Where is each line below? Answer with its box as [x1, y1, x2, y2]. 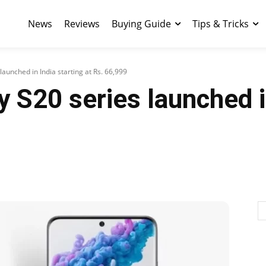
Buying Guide [112, 17, 171, 30]
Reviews [64, 17, 100, 30]
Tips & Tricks [192, 17, 249, 30]
